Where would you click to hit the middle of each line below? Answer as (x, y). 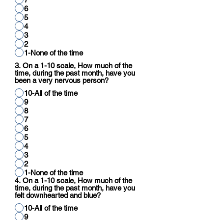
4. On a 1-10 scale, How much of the (73, 180)
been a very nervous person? (62, 80)
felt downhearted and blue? (58, 195)
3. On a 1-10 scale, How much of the (73, 66)
